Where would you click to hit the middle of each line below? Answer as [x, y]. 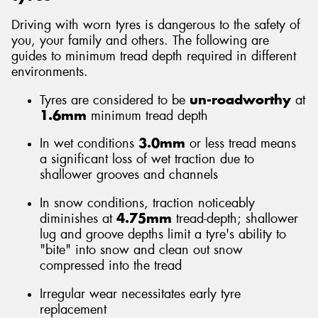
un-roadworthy [240, 99]
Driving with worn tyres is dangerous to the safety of [156, 25]
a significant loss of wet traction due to [147, 159]
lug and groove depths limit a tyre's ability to [163, 234]
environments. [50, 72]
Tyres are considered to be [115, 100]
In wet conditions [89, 144]
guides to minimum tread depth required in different [154, 56]
